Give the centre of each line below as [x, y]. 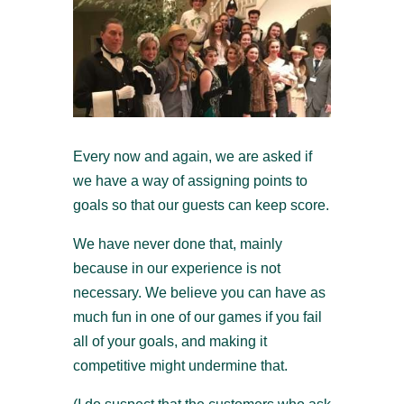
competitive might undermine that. [180, 366]
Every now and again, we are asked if [192, 157]
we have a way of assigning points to [190, 181]
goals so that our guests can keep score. [201, 206]
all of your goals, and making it [170, 342]
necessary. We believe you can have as [199, 293]
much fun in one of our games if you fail [197, 317]
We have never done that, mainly [177, 244]
